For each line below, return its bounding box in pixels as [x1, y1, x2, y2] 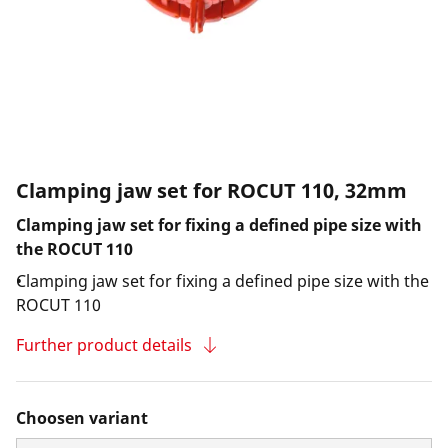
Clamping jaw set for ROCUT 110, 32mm [16, 177, 407, 204]
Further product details [16, 334, 192, 356]
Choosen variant [16, 407, 148, 429]
